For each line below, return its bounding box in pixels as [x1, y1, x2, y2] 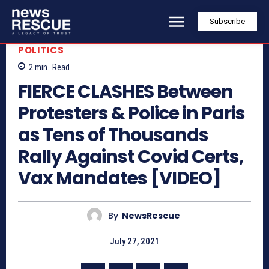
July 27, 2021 [109, 236, 160, 247]
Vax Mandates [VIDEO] [18, 166, 221, 192]
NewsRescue [122, 209, 180, 222]
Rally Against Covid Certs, [18, 144, 244, 170]
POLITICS [18, 43, 64, 56]
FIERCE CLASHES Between [18, 79, 233, 105]
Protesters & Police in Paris [18, 101, 245, 127]
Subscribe [210, 17, 245, 26]
